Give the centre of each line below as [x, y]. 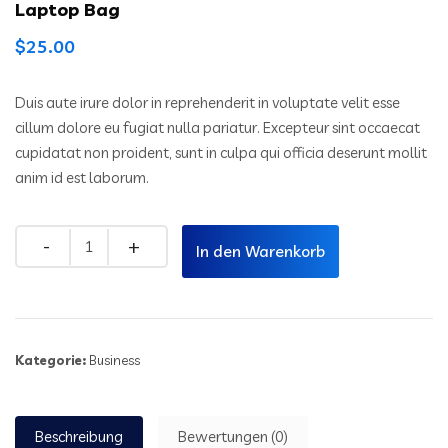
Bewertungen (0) [233, 436]
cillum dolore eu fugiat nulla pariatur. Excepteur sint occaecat [217, 128]
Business [114, 360]
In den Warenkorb [260, 251]
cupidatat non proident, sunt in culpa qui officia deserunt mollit [221, 153]
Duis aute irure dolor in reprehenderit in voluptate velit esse [207, 103]
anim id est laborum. [82, 178]
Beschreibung [79, 436]
